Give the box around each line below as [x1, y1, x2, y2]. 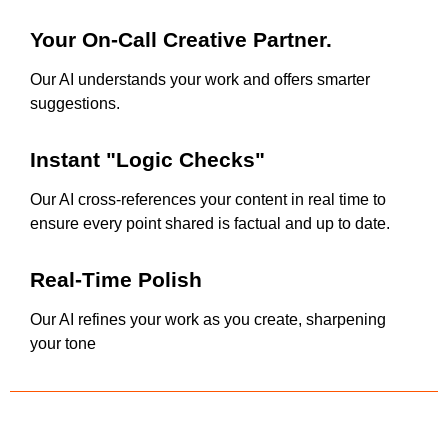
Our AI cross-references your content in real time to [30, 191, 386, 209]
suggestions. [30, 95, 120, 113]
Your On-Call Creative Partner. [30, 28, 332, 52]
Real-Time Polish [30, 268, 202, 292]
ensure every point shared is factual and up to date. [30, 215, 390, 233]
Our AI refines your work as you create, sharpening [30, 311, 386, 329]
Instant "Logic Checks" [30, 148, 265, 172]
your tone [30, 335, 96, 353]
